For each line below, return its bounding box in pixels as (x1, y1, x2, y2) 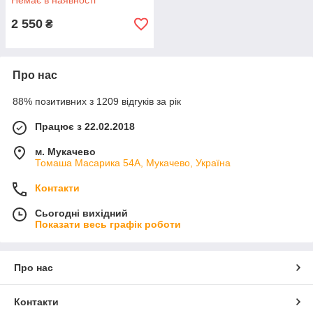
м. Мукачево (35, 146, 96, 157)
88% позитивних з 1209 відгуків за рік (13, 96, 181, 107)
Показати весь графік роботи (35, 219, 181, 230)
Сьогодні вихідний (35, 208, 128, 219)
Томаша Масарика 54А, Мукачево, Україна (35, 157, 231, 168)
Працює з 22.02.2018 (35, 121, 135, 132)
